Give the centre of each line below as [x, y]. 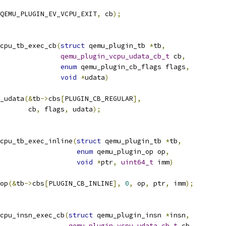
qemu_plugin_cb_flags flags [131, 67]
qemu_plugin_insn [129, 215]
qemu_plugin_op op [129, 152]
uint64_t [137, 162]
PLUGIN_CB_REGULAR [99, 99]
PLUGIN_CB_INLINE [81, 183]
